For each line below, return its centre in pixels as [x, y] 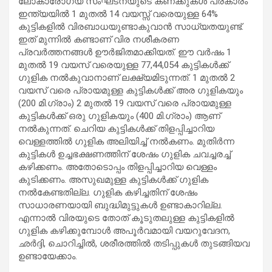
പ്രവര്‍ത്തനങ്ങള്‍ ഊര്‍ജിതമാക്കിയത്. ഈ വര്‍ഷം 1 [125, 52]
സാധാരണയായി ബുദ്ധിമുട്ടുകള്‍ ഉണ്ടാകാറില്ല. [120, 205]
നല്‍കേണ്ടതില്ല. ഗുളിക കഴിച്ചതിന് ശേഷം [108, 192]
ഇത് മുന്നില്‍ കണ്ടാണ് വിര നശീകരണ [99, 39]
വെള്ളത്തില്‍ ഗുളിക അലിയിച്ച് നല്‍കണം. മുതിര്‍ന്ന [126, 141]
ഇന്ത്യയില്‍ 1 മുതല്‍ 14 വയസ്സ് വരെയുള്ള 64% [118, 14]
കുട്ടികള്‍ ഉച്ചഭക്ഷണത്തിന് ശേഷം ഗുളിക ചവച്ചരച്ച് [124, 154]
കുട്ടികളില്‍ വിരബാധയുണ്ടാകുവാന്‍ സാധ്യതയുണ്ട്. [131, 26]
